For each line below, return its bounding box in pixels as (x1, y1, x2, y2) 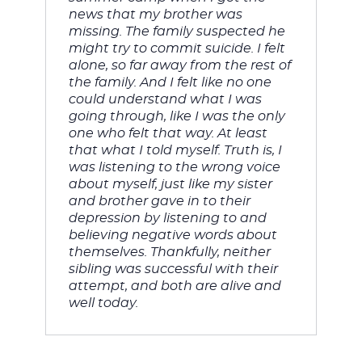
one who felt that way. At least (68, 126, 267, 140)
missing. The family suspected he (68, 24, 285, 38)
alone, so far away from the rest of (68, 58, 291, 72)
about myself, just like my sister (68, 177, 272, 191)
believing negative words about (68, 228, 277, 242)
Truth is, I (223, 143, 282, 157)
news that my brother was (68, 7, 242, 21)
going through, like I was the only (68, 109, 285, 123)
